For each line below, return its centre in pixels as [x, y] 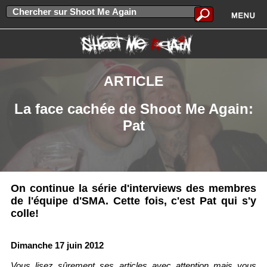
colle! [24, 214]
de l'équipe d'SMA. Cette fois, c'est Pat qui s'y [133, 201]
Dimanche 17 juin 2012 [57, 246]
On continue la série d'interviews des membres [133, 189]
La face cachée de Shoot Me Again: [133, 109]
